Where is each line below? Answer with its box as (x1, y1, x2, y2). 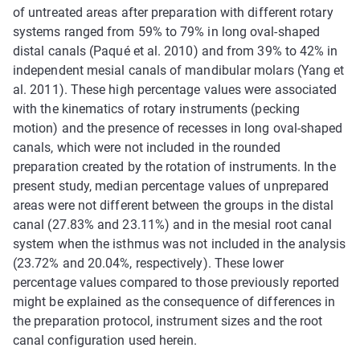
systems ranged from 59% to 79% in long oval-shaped (13, 23, 320, 39)
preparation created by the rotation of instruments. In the (13, 158, 336, 174)
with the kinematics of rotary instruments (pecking (13, 100, 300, 117)
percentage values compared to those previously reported (13, 274, 340, 290)
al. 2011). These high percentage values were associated (13, 81, 337, 97)
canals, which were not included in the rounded (13, 139, 280, 155)
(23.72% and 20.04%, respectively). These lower (13, 255, 284, 271)
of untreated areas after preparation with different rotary (13, 4, 333, 20)
